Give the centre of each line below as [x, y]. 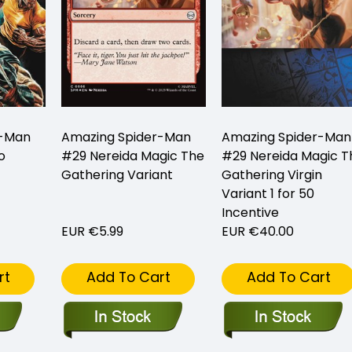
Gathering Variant [117, 175]
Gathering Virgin [272, 175]
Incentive [250, 213]
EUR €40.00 [258, 232]
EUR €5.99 [92, 232]
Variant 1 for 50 [268, 194]
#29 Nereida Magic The [133, 156]
